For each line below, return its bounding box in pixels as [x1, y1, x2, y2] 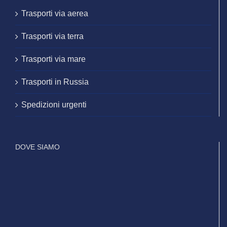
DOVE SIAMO [15, 143, 60, 152]
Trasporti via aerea [21, 9, 88, 18]
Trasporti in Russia [21, 78, 89, 87]
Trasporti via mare [21, 55, 86, 64]
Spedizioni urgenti [21, 100, 87, 109]
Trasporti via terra [21, 32, 84, 41]
